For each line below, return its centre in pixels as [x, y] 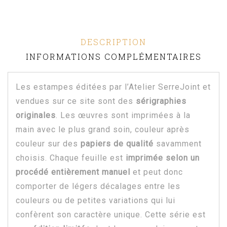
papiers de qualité [117, 144]
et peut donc [157, 172]
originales [36, 116]
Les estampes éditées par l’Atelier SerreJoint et [113, 87]
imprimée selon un [163, 158]
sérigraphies [161, 101]
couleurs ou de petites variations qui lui [96, 201]
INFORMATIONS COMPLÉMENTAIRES [113, 57]
